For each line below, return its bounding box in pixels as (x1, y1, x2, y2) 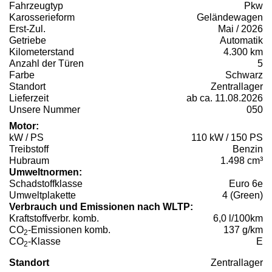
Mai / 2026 (218, 24, 263, 35)
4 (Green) (222, 190, 263, 201)
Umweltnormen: (9, 167, 82, 178)
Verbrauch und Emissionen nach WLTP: (9, 202, 193, 212)
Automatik (220, 35, 263, 46)
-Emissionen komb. (28, 225, 110, 236)
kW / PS (9, 132, 44, 143)
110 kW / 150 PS (191, 132, 263, 143)
